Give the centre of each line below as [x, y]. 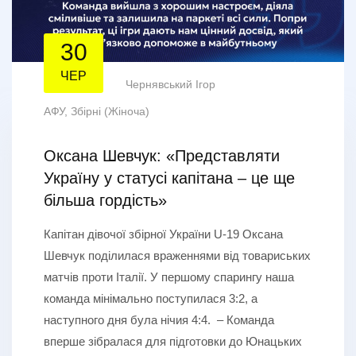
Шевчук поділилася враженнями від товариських [177, 255]
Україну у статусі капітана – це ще [169, 178]
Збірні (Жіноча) [110, 111]
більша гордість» [105, 200]
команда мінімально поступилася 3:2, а [151, 298]
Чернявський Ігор [170, 84]
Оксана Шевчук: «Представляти [162, 155]
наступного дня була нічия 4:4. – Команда [159, 319]
